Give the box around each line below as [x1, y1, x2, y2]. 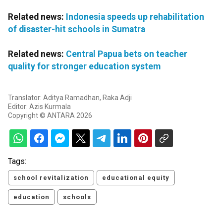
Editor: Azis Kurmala [8, 103, 71, 111]
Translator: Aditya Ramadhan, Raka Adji [8, 94, 132, 102]
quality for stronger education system [8, 61, 161, 72]
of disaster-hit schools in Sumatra [8, 24, 145, 35]
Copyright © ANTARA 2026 [8, 111, 92, 120]
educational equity [102, 174, 169, 182]
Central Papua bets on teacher [66, 49, 187, 59]
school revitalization [13, 174, 89, 182]
